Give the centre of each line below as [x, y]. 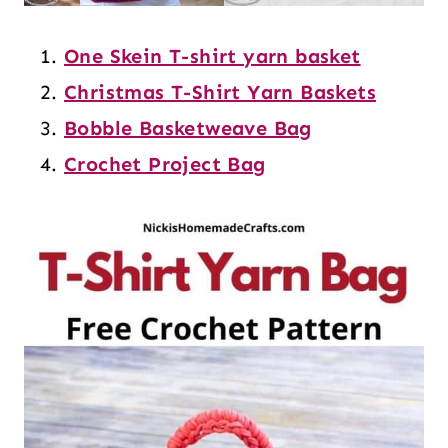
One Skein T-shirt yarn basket [212, 55]
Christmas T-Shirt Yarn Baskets [220, 91]
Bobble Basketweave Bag [188, 127]
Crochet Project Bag [165, 163]
